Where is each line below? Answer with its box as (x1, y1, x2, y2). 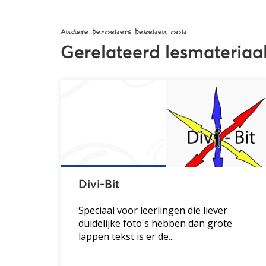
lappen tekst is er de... (78, 229, 174, 243)
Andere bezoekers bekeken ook (61, 27, 187, 36)
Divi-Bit (78, 178, 119, 191)
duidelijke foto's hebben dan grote (78, 216, 232, 230)
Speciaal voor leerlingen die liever (78, 203, 227, 217)
